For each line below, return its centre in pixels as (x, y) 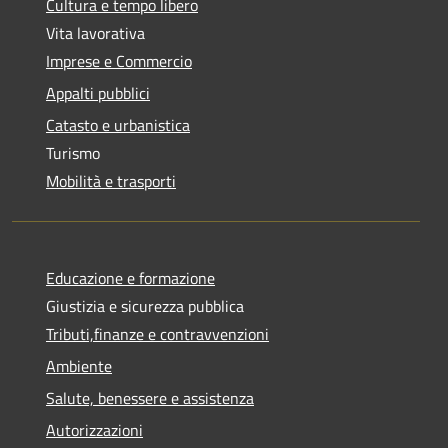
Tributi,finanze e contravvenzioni (157, 333)
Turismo (73, 152)
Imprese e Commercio (119, 60)
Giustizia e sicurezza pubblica (145, 305)
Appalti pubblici (98, 92)
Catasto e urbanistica (118, 124)
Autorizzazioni (94, 429)
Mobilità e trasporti (111, 180)
